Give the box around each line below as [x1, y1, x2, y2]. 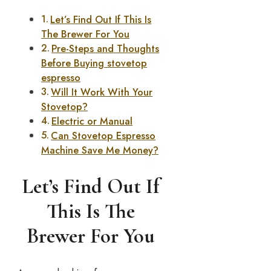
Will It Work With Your [51, 85, 153, 100]
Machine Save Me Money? [41, 143, 158, 158]
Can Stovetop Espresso [51, 129, 156, 143]
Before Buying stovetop [41, 56, 147, 71]
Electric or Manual [51, 114, 133, 129]
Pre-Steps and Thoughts [51, 42, 160, 56]
